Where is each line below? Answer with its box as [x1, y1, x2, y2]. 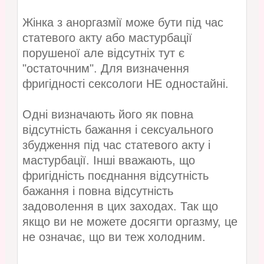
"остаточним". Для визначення [22, 61, 189, 75]
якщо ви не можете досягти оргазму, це [22, 214, 237, 228]
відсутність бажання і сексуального [22, 123, 213, 136]
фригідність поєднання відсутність [22, 169, 209, 182]
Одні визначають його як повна [22, 107, 193, 121]
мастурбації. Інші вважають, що [22, 153, 195, 167]
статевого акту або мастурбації [22, 31, 192, 44]
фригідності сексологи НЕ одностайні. [22, 77, 229, 90]
